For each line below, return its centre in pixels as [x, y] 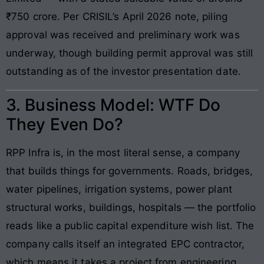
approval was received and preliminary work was [123, 35]
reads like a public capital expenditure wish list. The [130, 225]
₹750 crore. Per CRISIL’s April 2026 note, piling [117, 17]
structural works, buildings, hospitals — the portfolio [131, 207]
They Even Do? [65, 124]
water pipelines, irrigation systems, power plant [119, 189]
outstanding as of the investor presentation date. [123, 72]
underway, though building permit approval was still [130, 53]
